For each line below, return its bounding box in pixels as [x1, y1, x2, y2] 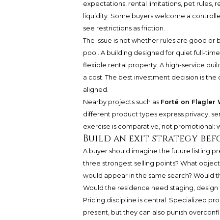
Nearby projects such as [82, 98, 161, 106]
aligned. [82, 86, 109, 94]
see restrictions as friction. [82, 25, 165, 32]
